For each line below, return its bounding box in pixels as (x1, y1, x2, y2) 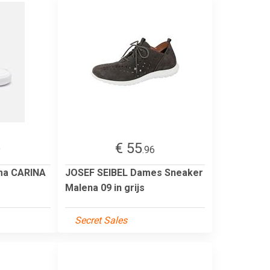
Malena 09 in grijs (65, 181, 145, 193)
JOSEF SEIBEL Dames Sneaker (65, 166, 203, 178)
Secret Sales (75, 214, 127, 226)
